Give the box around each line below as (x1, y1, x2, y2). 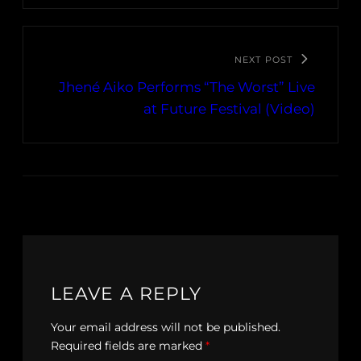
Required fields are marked (51, 338, 205, 354)
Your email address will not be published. (51, 320, 280, 335)
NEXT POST (234, 54, 293, 66)
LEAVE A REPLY (51, 283, 202, 305)
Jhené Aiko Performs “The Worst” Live (59, 79, 315, 96)
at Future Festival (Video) (143, 101, 315, 118)
